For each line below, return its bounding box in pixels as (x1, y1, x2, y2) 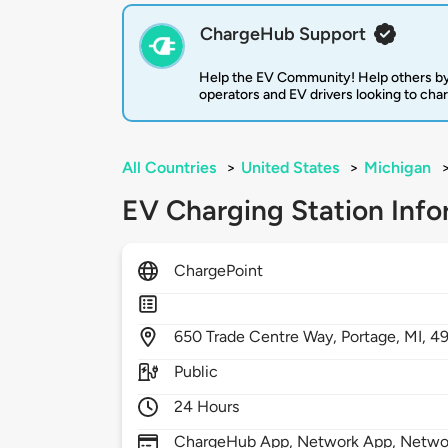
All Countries (122, 158, 216, 178)
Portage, (341, 327, 405, 347)
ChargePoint (174, 261, 264, 281)
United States (241, 158, 339, 178)
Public (174, 362, 219, 382)
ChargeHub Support (200, 23, 366, 46)
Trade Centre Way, (206, 327, 342, 347)
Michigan (364, 158, 431, 178)
